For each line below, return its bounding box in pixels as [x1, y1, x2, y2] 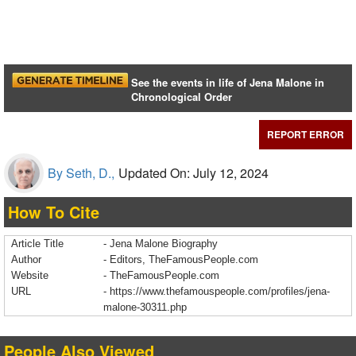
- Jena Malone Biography [103, 238, 218, 250]
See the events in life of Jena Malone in [131, 75, 325, 91]
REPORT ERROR [267, 127, 344, 142]
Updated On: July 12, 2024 [118, 164, 269, 183]
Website [11, 269, 48, 282]
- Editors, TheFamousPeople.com [103, 253, 258, 266]
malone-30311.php [103, 301, 187, 314]
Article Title [11, 238, 64, 250]
